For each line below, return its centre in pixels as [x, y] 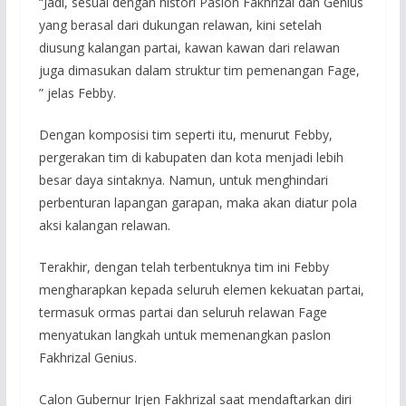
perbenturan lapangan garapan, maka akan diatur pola [198, 203]
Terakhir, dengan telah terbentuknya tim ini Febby [184, 267]
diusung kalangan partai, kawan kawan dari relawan [189, 48]
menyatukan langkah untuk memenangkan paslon [184, 335]
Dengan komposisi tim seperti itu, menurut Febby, [185, 135]
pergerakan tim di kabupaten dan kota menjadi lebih [191, 158]
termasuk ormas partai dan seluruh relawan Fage [183, 313]
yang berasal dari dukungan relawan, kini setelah [180, 25]
